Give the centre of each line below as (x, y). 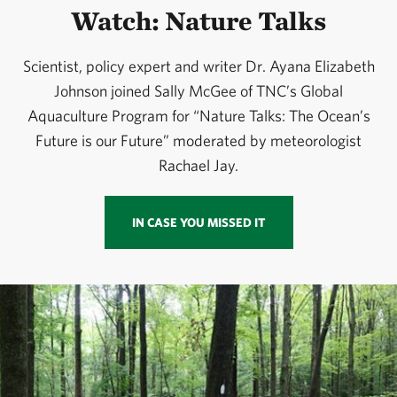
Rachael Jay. (198, 166)
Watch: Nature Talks (198, 21)
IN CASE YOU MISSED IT (198, 223)
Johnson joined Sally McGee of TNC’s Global (198, 91)
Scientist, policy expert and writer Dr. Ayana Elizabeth (198, 66)
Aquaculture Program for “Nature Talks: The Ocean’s (198, 116)
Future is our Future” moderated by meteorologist (198, 141)
